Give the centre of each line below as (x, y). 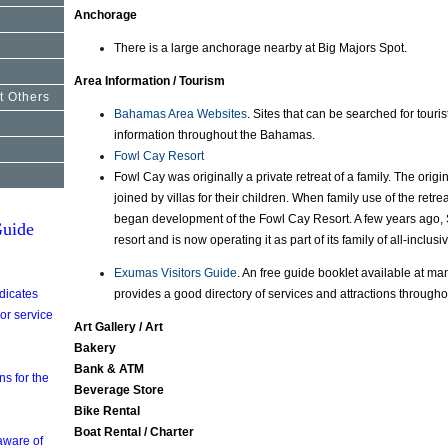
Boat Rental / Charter (134, 432)
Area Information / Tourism (149, 81)
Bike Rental (107, 411)
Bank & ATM (109, 369)
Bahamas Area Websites (180, 114)
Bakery (95, 348)
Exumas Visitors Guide (175, 273)
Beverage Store (119, 390)
